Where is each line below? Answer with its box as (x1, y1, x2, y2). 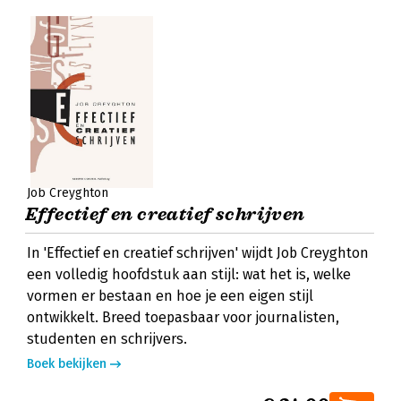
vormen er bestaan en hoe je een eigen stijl (27, 287, 313, 304)
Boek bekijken (27, 356, 107, 371)
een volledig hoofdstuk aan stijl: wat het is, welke (27, 266, 351, 283)
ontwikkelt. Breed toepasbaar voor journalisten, (27, 309, 339, 326)
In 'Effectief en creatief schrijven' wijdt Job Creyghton (27, 244, 369, 261)
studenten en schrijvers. (27, 330, 187, 347)
